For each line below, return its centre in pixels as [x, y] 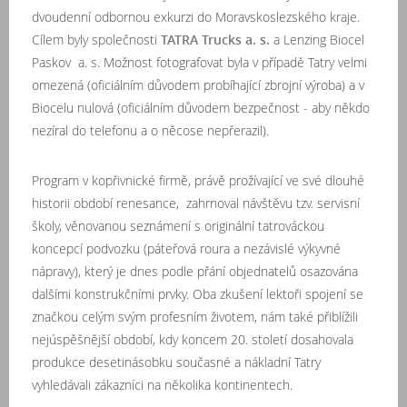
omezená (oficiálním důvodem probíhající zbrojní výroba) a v [198, 85]
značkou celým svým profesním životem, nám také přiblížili [195, 317]
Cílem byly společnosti [96, 40]
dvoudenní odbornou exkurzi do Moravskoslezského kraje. [196, 17]
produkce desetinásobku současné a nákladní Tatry [176, 362]
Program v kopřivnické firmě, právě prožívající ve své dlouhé [198, 180]
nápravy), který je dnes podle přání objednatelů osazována [195, 271]
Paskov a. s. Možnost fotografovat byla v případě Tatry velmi [199, 62]
